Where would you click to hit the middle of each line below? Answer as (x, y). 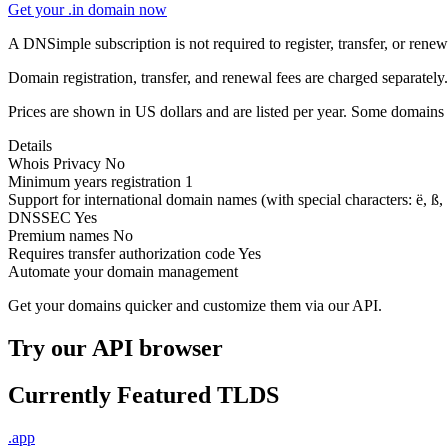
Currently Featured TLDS (143, 394)
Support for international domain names (134, 199)
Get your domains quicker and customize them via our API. (195, 305)
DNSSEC (39, 217)
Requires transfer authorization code (121, 253)
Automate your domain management (123, 271)
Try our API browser (115, 347)
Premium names (58, 235)
